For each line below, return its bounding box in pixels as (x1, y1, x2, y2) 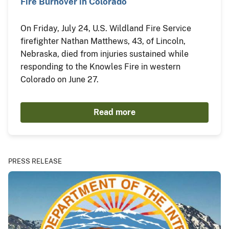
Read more (94, 107, 135, 118)
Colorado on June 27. (20, 75, 99, 85)
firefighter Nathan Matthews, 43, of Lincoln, (20, 36, 186, 47)
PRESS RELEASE (8, 157, 62, 166)
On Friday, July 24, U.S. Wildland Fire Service (20, 24, 191, 34)
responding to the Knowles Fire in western (20, 62, 180, 72)
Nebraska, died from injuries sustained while (20, 49, 189, 59)
